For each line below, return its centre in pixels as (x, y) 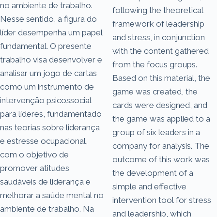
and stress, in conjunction (159, 37)
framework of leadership (158, 23)
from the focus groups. (155, 64)
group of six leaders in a (156, 132)
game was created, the (155, 91)
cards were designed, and (160, 105)
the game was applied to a (161, 118)
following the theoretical (158, 10)
